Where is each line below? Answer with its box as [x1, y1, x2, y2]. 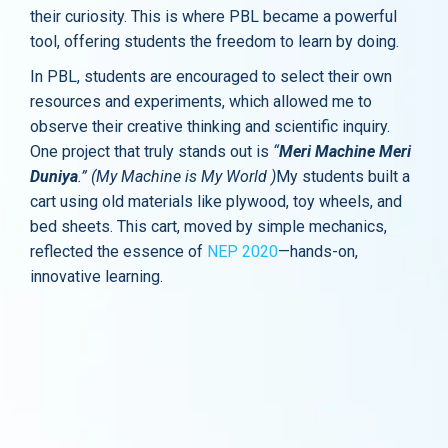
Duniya [30, 167, 78, 186]
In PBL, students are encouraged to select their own [30, 67, 392, 86]
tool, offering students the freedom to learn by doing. [30, 32, 399, 51]
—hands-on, [278, 242, 358, 261]
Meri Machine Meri [279, 142, 411, 161]
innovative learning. [30, 267, 163, 286]
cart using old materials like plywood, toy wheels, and [30, 192, 402, 211]
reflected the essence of [30, 242, 207, 261]
